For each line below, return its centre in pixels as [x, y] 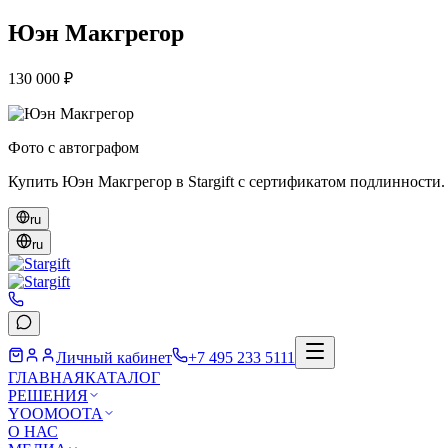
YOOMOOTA [55, 413]
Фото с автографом [73, 147]
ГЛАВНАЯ [46, 377]
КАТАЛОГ [122, 377]
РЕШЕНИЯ [48, 395]
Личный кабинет [114, 357]
